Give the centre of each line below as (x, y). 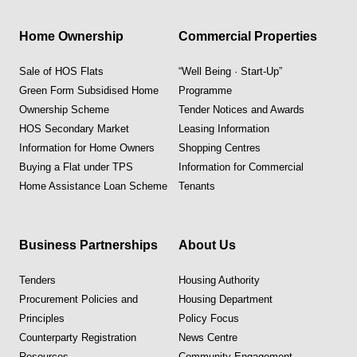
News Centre (208, 337)
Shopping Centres (220, 147)
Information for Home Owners (87, 147)
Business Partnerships (88, 245)
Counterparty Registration (78, 337)
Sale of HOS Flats (61, 71)
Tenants (197, 186)
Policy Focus (209, 318)
